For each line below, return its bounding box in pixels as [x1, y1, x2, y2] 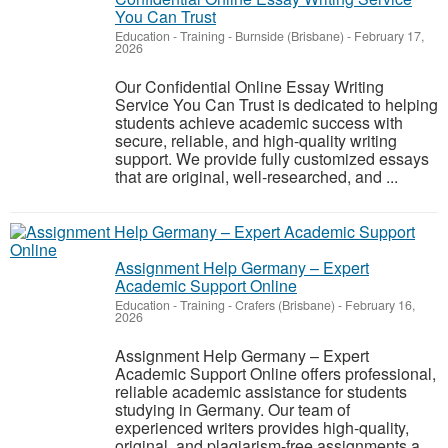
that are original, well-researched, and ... [115, 165, 398, 188]
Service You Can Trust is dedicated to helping [115, 93, 438, 116]
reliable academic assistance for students [115, 380, 407, 403]
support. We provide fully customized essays [115, 147, 429, 170]
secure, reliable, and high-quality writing [115, 129, 397, 152]
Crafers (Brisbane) [235, 296, 335, 314]
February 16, [342, 296, 415, 314]
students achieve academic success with [115, 111, 403, 134]
